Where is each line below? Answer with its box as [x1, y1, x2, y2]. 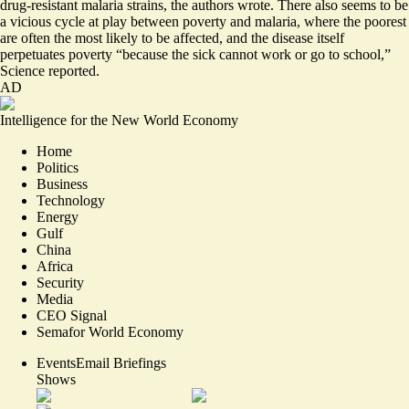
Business [37, 175, 88, 192]
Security [37, 274, 84, 290]
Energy [37, 208, 79, 225]
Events [37, 354, 76, 371]
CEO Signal [37, 307, 107, 323]
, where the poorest [297, 13, 406, 29]
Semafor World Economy [37, 323, 184, 340]
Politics [37, 159, 79, 175]
